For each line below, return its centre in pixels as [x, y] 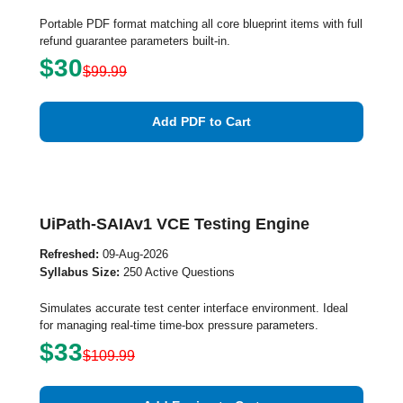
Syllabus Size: [80, 272]
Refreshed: [69, 254]
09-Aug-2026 [134, 254]
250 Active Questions [177, 272]
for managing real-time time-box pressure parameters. [179, 325]
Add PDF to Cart [201, 121]
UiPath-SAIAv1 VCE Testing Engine [175, 224]
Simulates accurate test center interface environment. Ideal [194, 308]
